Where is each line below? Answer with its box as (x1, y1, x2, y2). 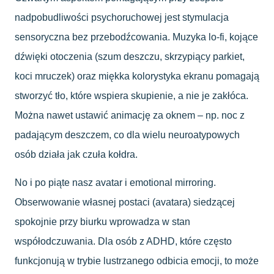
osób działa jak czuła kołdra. (15, 149, 138, 160)
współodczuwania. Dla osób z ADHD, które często (15, 236, 232, 247)
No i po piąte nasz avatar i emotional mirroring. (15, 177, 216, 188)
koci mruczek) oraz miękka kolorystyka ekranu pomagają (15, 71, 259, 82)
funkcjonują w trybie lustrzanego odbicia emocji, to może (15, 256, 259, 267)
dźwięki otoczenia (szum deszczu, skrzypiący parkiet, (15, 51, 245, 62)
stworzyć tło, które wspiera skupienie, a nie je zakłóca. (15, 91, 248, 102)
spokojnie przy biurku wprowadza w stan (15, 217, 190, 228)
